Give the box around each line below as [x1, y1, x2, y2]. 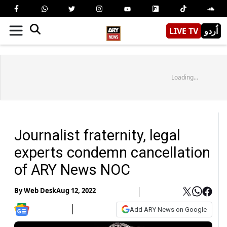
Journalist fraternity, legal [14, 126, 180, 144]
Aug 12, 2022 [56, 186, 96, 196]
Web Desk [24, 186, 56, 196]
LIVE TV [169, 25, 198, 36]
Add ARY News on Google [130, 205, 207, 213]
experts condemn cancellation [14, 143, 210, 161]
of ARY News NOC [14, 161, 130, 178]
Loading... [171, 72, 198, 82]
